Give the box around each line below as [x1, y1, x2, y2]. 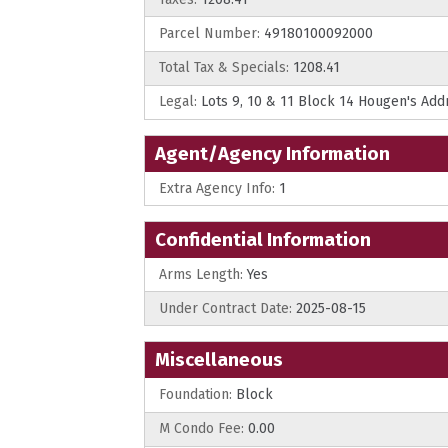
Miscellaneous [155, 348, 283, 372]
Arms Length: [159, 265, 243, 283]
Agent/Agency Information [155, 141, 390, 165]
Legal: [159, 93, 197, 111]
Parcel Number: [159, 24, 260, 42]
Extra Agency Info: [159, 179, 275, 197]
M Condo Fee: [159, 420, 244, 438]
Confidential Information [155, 228, 371, 252]
